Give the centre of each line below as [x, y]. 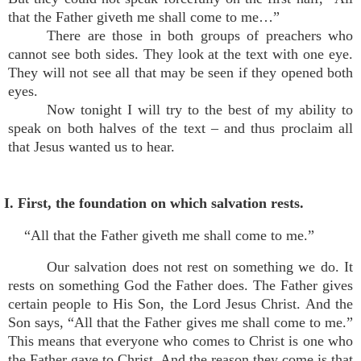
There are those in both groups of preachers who [200, 35]
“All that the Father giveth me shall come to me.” [170, 235]
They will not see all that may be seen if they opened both [180, 73]
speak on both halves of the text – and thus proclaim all [180, 128]
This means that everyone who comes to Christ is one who [180, 341]
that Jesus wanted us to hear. [91, 147]
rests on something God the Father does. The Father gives [180, 285]
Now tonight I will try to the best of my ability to [200, 110]
